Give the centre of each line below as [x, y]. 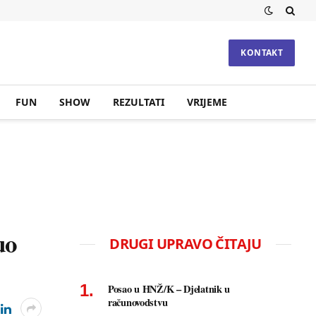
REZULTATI [138, 102]
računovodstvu [138, 302]
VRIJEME [207, 102]
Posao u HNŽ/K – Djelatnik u [169, 289]
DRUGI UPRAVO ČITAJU [186, 244]
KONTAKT [262, 53]
